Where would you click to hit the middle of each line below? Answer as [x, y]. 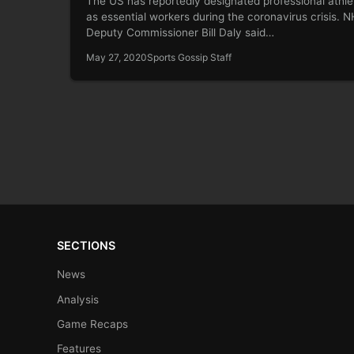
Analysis [78, 299]
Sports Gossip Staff [189, 57]
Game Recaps [92, 324]
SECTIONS [86, 246]
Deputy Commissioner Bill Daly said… [180, 32]
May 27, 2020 [117, 57]
